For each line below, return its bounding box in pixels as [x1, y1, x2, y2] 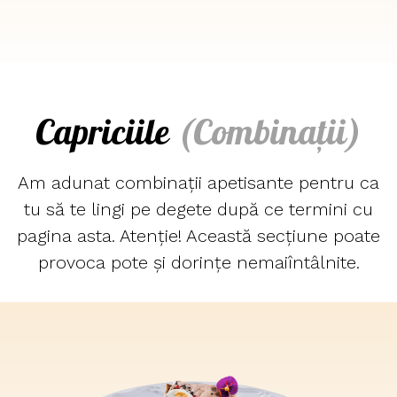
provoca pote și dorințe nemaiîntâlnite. [37, 252, 360, 273]
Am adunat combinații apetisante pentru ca [18, 172, 379, 193]
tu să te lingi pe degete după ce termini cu [24, 198, 373, 220]
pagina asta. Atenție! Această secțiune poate [17, 225, 380, 246]
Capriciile [35, 109, 177, 158]
